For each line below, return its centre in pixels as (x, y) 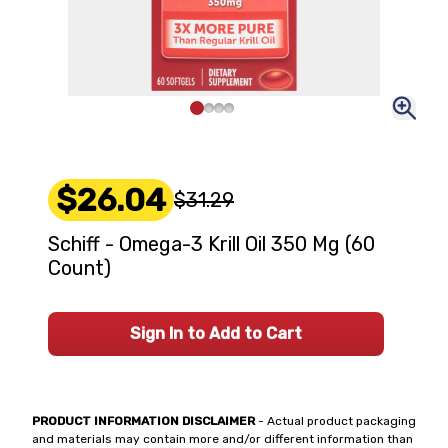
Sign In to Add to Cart (216, 333)
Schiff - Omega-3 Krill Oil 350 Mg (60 (211, 244)
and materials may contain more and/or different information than (222, 439)
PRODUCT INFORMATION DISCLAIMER (143, 421)
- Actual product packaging (335, 421)
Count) (79, 268)
